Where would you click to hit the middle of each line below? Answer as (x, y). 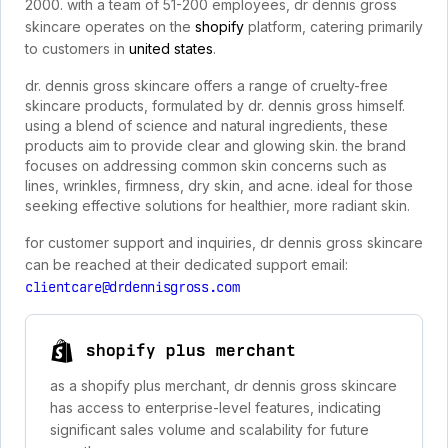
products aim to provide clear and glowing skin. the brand (215, 145)
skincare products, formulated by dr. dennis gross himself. (215, 105)
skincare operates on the (110, 26)
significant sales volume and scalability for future (209, 429)
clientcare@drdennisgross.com (132, 287)
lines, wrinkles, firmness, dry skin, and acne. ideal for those (219, 185)
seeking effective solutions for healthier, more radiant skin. (217, 205)
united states (171, 48)
